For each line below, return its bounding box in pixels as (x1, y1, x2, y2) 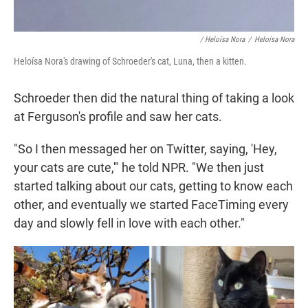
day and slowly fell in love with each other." (14, 216, 245, 231)
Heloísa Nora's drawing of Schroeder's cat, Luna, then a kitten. (14, 56, 247, 67)
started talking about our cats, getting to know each (14, 179, 293, 194)
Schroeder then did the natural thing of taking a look (14, 91, 294, 106)
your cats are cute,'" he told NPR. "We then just (14, 160, 264, 175)
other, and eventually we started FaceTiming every (14, 197, 289, 212)
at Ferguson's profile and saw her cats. (14, 109, 222, 124)
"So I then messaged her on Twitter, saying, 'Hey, (14, 142, 277, 157)
